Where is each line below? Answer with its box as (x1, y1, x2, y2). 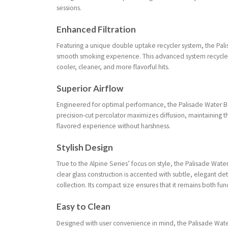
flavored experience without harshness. (56, 122, 171, 131)
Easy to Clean (56, 201, 111, 212)
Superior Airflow (56, 82, 124, 94)
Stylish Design (56, 141, 113, 153)
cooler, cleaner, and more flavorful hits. (56, 63, 170, 72)
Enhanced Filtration (56, 23, 136, 35)
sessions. (56, 3, 82, 12)
